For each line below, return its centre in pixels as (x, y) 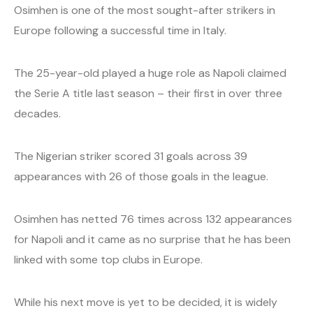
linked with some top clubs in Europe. (108, 260)
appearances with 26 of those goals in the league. (141, 176)
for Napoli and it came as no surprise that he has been (152, 239)
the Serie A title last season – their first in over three (148, 93)
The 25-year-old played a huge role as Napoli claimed (150, 73)
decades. (37, 114)
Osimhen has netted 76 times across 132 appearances (153, 219)
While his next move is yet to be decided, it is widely (146, 302)
